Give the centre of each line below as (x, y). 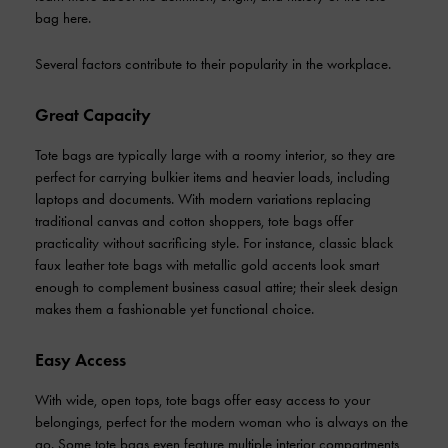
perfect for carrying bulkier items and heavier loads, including (212, 177)
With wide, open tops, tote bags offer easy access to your (202, 400)
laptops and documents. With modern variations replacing (203, 199)
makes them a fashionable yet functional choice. (174, 309)
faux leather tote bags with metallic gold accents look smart (207, 265)
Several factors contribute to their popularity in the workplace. (213, 64)
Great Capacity (93, 115)
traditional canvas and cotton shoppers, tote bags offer (194, 221)
